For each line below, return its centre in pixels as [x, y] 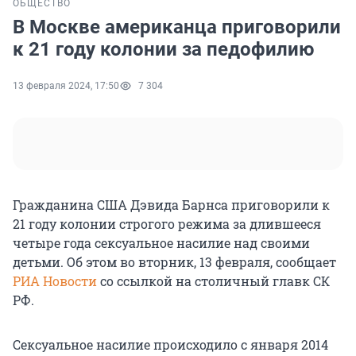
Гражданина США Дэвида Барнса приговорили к [171, 205]
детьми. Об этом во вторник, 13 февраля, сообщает [174, 262]
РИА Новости [55, 281]
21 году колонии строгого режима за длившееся [167, 224]
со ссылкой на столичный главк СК [213, 281]
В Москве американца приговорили [177, 27]
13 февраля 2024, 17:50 [66, 86]
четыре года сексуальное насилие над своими [161, 243]
